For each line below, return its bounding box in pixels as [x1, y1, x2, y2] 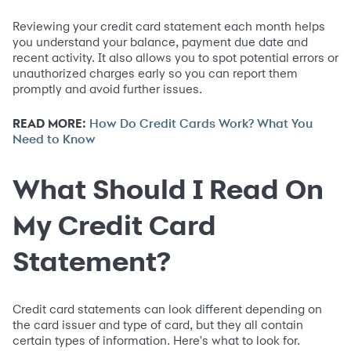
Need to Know [13, 132, 96, 146]
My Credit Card [13, 208, 216, 241]
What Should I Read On [13, 172, 324, 204]
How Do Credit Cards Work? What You [89, 117, 313, 130]
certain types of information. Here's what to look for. [13, 333, 300, 349]
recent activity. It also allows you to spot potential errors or [13, 49, 338, 65]
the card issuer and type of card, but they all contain [13, 317, 303, 333]
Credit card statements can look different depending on [13, 302, 322, 317]
